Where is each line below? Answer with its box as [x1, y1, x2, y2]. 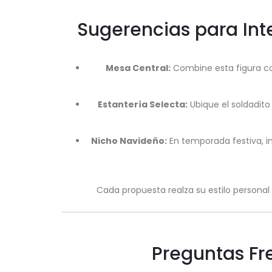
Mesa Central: [106, 62, 171, 74]
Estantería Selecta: [98, 98, 188, 110]
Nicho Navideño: [90, 135, 167, 147]
